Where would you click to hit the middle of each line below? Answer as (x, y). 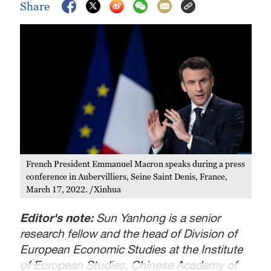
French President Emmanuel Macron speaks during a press (136, 163)
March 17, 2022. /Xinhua (74, 189)
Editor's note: (58, 217)
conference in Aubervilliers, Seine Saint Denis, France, (127, 176)
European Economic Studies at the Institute (132, 249)
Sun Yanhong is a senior (158, 217)
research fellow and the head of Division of (129, 233)
